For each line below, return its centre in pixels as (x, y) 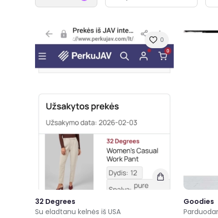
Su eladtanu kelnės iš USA (78, 212)
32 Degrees (55, 202)
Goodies (199, 202)
